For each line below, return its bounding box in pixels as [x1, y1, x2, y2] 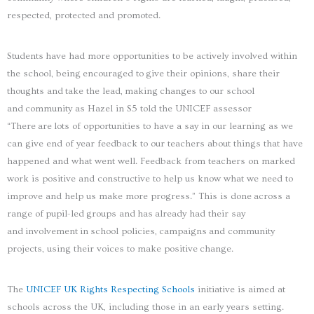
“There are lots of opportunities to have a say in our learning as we [7, 120, 293, 132]
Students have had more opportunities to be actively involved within [7, 50, 297, 62]
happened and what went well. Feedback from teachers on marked [7, 155, 295, 167]
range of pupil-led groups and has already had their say [7, 207, 245, 219]
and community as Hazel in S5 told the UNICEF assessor [7, 102, 252, 114]
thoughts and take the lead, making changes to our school [7, 85, 254, 97]
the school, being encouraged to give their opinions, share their [7, 67, 280, 79]
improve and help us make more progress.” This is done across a [7, 190, 290, 202]
